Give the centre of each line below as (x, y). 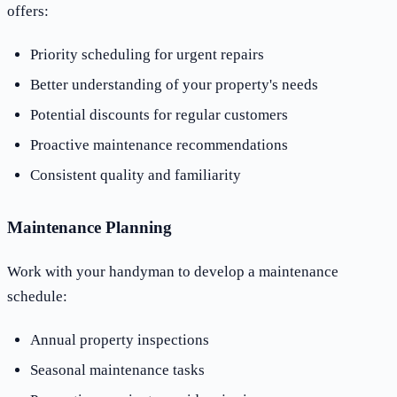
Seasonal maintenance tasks (117, 370)
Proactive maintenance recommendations (159, 145)
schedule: (37, 297)
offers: (28, 12)
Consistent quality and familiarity (135, 175)
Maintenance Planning (90, 227)
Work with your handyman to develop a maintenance (173, 272)
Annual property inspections (119, 340)
